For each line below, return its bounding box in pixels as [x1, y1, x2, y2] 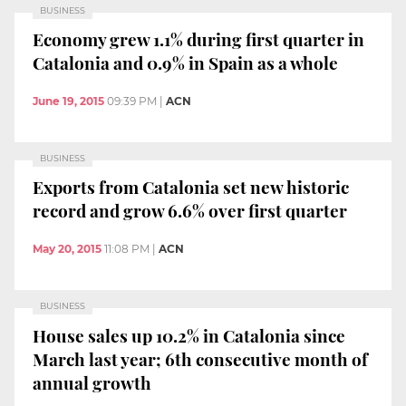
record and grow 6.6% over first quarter [33, 198, 347, 223]
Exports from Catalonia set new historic [33, 175, 349, 199]
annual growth [33, 370, 151, 394]
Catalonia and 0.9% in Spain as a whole [33, 51, 338, 75]
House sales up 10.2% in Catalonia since [33, 323, 345, 347]
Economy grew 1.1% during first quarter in [33, 27, 364, 52]
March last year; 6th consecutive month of [33, 346, 368, 371]
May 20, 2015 [33, 242, 101, 256]
